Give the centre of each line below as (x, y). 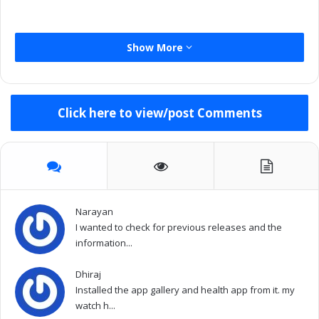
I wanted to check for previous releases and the (179, 228)
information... (104, 243)
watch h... (95, 306)
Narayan (94, 212)
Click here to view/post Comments (159, 113)
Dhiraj (88, 274)
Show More (156, 48)
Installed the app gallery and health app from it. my (185, 290)
